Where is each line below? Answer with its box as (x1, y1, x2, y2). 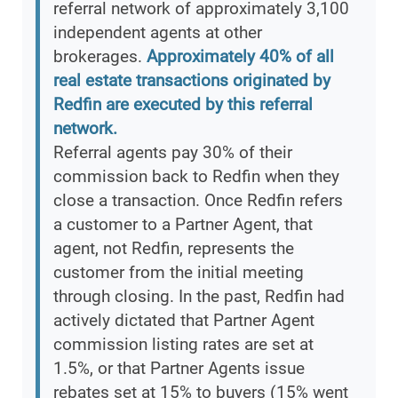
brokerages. (53, 46, 147, 68)
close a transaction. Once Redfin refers (53, 190, 343, 211)
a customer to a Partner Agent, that (53, 214, 313, 235)
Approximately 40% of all (147, 46, 334, 68)
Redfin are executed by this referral (53, 94, 313, 115)
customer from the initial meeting (53, 262, 304, 283)
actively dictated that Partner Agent (53, 310, 314, 331)
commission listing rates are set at (53, 334, 314, 355)
